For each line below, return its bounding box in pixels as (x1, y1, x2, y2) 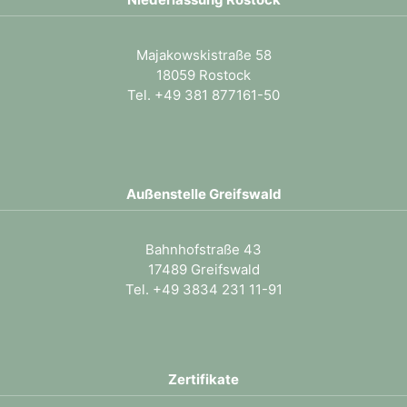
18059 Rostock (156, 66, 251, 84)
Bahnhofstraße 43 (145, 241, 262, 258)
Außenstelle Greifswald (125, 185, 282, 203)
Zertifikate (168, 371, 239, 388)
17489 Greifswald (147, 261, 260, 278)
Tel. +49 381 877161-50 (127, 86, 280, 104)
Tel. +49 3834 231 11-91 (124, 281, 283, 298)
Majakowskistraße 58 (135, 46, 272, 64)
